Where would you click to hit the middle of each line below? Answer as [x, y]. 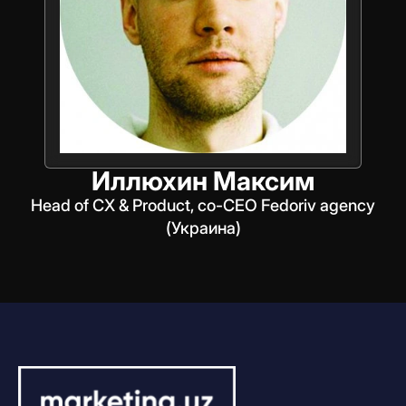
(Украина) [203, 227]
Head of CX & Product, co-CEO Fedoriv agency [203, 205]
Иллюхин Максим [203, 181]
